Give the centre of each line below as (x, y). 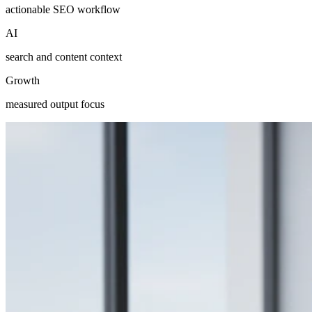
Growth (23, 80)
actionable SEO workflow (63, 9)
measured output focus (55, 104)
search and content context (64, 56)
